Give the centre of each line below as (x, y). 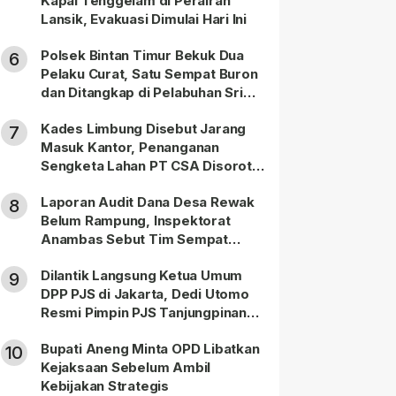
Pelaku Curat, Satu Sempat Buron (149, 74)
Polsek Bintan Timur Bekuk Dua (142, 56)
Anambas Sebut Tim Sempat (134, 240)
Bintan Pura (78, 111)
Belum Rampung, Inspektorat (136, 221)
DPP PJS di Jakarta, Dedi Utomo (145, 294)
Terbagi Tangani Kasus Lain (131, 258)
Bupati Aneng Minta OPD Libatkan (150, 349)
